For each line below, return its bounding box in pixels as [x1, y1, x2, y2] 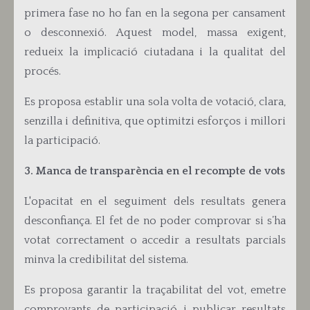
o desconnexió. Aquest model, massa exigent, [24, 26, 286, 39]
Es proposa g [24, 284, 93, 296]
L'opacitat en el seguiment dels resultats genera [24, 195, 286, 208]
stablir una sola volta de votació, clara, [89, 95, 286, 108]
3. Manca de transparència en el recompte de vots [24, 165, 285, 177]
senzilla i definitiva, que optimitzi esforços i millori [24, 115, 286, 127]
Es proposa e [24, 95, 90, 108]
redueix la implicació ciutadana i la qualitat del [24, 46, 286, 58]
